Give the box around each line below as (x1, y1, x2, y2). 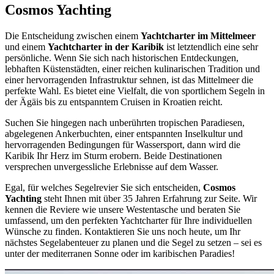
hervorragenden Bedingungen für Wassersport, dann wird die (5, 139, 240, 150)
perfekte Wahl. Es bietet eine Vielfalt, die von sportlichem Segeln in (5, 85, 265, 96)
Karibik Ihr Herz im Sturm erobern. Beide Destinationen (5, 150, 222, 161)
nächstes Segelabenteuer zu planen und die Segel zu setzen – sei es (5, 237, 262, 248)
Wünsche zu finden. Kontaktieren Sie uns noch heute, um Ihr (5, 226, 240, 237)
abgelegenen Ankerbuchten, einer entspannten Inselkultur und (5, 128, 243, 139)
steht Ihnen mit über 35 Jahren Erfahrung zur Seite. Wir (42, 193, 257, 204)
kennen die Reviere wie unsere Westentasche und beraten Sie (5, 204, 240, 215)
